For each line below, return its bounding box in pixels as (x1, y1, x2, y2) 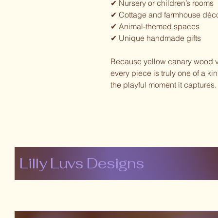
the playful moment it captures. (110, 80, 217, 90)
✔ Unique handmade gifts (110, 33, 201, 43)
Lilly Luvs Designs (19, 154, 144, 173)
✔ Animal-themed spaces (110, 21, 200, 31)
